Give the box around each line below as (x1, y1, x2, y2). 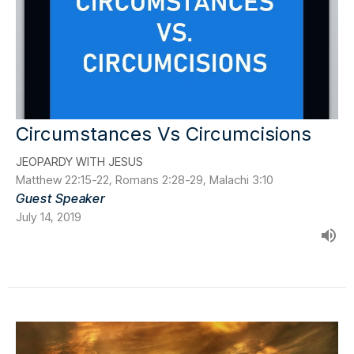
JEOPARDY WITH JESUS (16, 153, 143, 169)
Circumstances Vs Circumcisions (16, 122, 311, 145)
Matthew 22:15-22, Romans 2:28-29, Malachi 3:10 (16, 171, 273, 187)
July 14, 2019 (16, 209, 81, 224)
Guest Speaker (16, 190, 106, 206)
